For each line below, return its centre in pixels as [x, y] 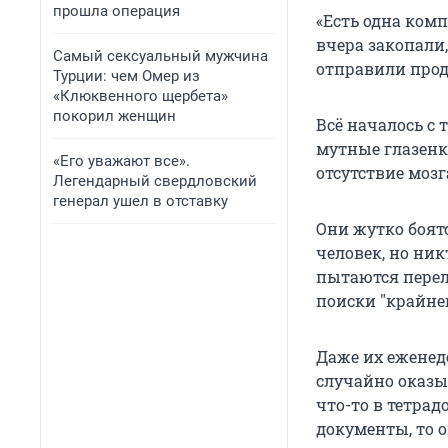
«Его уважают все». [121, 161]
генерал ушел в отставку [140, 201]
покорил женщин [114, 116]
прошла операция [116, 11]
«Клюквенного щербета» [140, 96]
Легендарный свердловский [155, 181]
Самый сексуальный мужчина [160, 56]
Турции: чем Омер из [126, 76]
